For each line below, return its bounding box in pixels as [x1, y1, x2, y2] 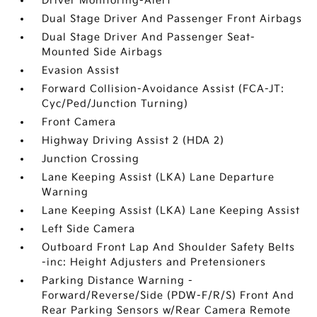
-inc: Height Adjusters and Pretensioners [42, 256, 267, 268]
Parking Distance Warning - [42, 275, 194, 287]
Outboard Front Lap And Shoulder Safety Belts [42, 241, 296, 253]
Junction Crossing [42, 153, 140, 165]
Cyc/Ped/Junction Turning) [42, 98, 189, 110]
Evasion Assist [42, 64, 120, 76]
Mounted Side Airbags [42, 46, 163, 58]
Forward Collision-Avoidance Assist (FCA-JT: [42, 83, 285, 95]
